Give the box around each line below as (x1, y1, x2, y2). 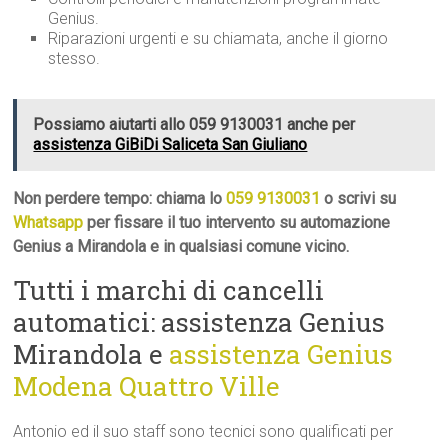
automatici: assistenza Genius (13, 305, 386, 340)
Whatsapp (13, 213, 84, 233)
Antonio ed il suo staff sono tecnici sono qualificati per (13, 422, 394, 442)
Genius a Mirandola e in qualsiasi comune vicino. (13, 237, 350, 257)
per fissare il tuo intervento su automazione (83, 213, 391, 233)
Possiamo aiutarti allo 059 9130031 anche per (33, 115, 356, 135)
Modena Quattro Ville (13, 369, 281, 404)
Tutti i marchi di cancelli (13, 273, 325, 308)
